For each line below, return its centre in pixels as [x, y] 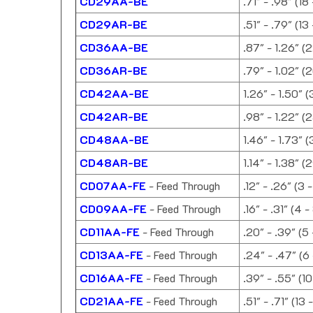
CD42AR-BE [114, 117]
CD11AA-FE [110, 232]
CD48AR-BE [114, 163]
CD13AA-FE [111, 255]
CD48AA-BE [114, 140]
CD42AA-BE [114, 94]
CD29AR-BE [114, 24]
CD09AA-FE [113, 209]
